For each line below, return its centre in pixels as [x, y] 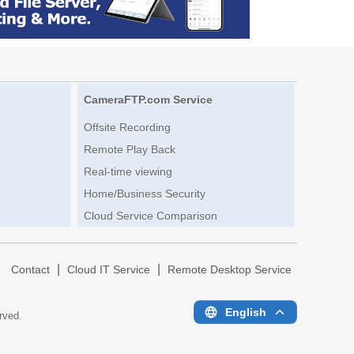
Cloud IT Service [109, 270]
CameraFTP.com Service [148, 100]
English [245, 312]
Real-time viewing [128, 172]
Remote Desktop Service [230, 270]
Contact [30, 270]
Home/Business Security [144, 194]
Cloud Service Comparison [150, 216]
